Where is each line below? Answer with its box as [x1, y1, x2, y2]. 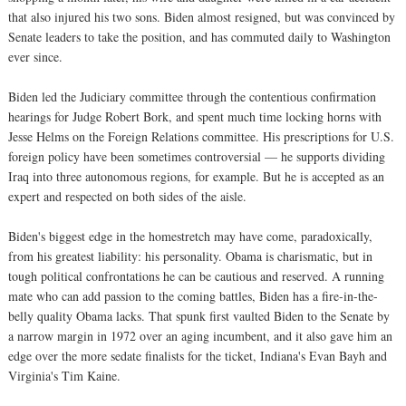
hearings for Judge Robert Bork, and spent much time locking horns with [8, 107, 382, 125]
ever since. [8, 47, 63, 65]
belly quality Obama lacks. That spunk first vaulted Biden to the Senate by [8, 306, 390, 324]
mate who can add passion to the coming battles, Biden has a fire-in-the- [8, 286, 378, 304]
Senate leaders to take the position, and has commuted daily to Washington [8, 27, 391, 45]
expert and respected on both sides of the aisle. [8, 187, 246, 205]
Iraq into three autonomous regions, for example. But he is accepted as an [8, 167, 384, 185]
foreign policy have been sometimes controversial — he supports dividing [8, 147, 385, 165]
